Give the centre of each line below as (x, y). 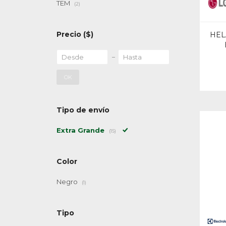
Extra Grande (81, 130)
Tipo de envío (83, 110)
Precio (70, 34)
